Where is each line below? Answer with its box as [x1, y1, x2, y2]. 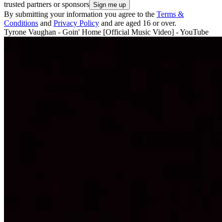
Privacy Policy [54, 18, 99, 27]
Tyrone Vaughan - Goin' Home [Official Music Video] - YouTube [4, 27, 209, 36]
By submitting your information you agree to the [4, 9, 157, 18]
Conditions [4, 18, 38, 27]
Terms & [157, 9, 184, 18]
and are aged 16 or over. [99, 18, 176, 27]
